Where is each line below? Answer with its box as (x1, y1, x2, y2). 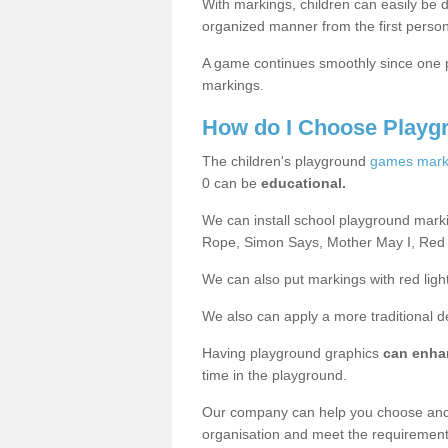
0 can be (202, 174, 261, 191)
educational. (261, 174, 346, 191)
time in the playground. (202, 366, 347, 383)
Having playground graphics (202, 344, 383, 361)
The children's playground (202, 152, 366, 169)
